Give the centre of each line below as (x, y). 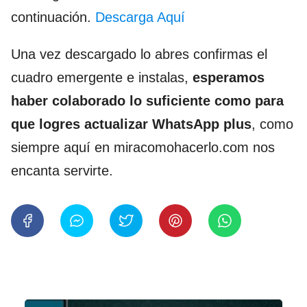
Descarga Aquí (140, 17)
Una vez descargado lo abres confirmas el (139, 54)
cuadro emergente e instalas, (102, 77)
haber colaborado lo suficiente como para (147, 100)
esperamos (229, 77)
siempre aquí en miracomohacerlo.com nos (143, 147)
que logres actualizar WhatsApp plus (131, 124)
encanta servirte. (62, 170)
